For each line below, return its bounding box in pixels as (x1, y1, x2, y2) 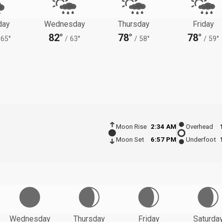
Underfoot (186, 136, 216, 144)
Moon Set (115, 136, 144, 144)
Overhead (186, 123, 213, 131)
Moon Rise (115, 123, 147, 131)
